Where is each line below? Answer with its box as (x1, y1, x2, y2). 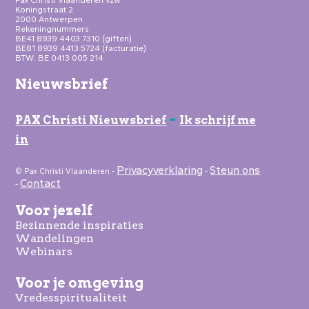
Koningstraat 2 (15, 4, 74, 14)
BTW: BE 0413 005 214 (15, 52, 104, 63)
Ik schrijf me (179, 113, 257, 127)
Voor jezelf (15, 201, 93, 219)
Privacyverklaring (117, 163, 203, 177)
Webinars (15, 244, 73, 258)
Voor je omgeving (15, 274, 144, 291)
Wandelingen (15, 231, 94, 245)
